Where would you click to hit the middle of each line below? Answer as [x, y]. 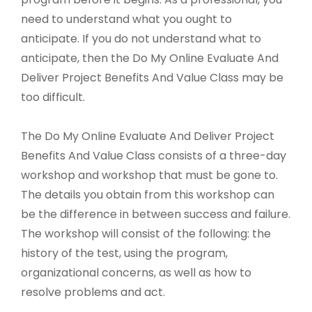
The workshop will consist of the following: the [146, 234]
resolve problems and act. [93, 292]
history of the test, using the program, [124, 253]
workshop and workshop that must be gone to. [149, 175]
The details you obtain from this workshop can [148, 195]
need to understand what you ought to [126, 19]
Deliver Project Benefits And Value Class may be [152, 78]
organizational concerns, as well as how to [136, 273]
